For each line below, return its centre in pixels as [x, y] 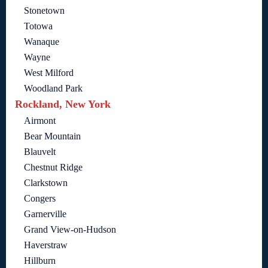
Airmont [40, 121]
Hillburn [40, 261]
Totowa [38, 26]
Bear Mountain [52, 136]
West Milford [49, 73]
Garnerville [45, 214]
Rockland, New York [63, 104]
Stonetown [44, 11]
